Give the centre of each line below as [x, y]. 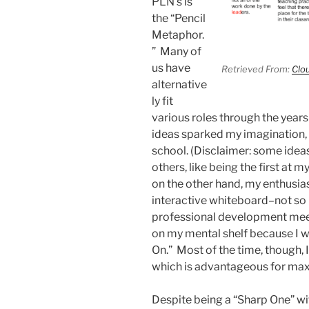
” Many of [177, 52]
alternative [179, 85]
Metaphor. [178, 35]
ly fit [162, 101]
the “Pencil [179, 19]
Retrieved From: [257, 69]
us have [171, 68]
